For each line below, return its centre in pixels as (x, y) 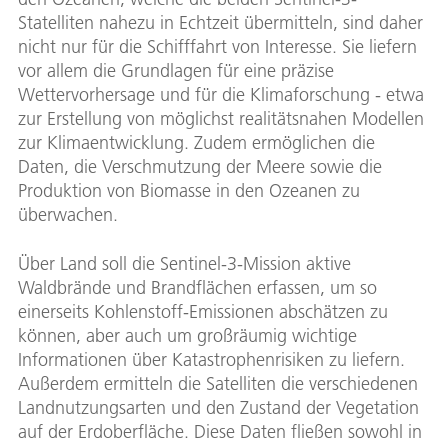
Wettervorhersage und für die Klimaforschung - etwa (221, 95)
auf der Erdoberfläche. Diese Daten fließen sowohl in (220, 432)
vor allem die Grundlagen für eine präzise (176, 71)
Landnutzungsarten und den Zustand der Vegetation (218, 408)
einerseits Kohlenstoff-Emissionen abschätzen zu (203, 312)
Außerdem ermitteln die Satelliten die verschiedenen (218, 384)
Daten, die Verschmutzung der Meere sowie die (200, 167)
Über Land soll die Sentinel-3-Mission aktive (184, 264)
